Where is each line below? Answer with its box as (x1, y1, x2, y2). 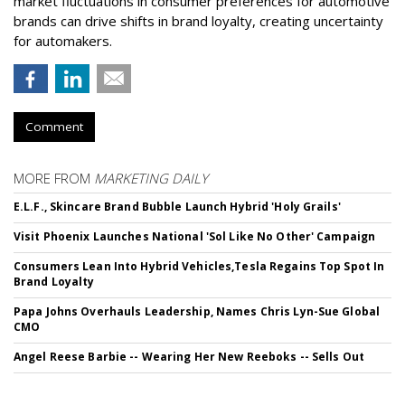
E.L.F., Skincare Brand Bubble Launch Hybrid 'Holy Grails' (14, 199, 341, 215)
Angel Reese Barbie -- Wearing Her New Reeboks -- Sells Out (14, 349, 364, 365)
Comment (25, 118, 83, 136)
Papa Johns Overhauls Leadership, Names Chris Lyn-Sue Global (14, 304, 381, 320)
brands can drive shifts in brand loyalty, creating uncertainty (14, 12, 383, 31)
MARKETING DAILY (94, 169, 208, 188)
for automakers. (14, 32, 116, 51)
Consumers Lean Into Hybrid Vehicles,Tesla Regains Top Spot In (14, 259, 385, 275)
